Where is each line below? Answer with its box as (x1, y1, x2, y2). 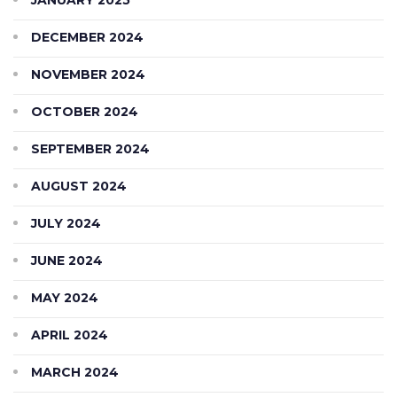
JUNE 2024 (31, 252, 103, 269)
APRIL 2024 (31, 326, 108, 343)
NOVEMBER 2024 (31, 66, 145, 82)
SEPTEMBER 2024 (31, 140, 150, 157)
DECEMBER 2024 (31, 28, 144, 45)
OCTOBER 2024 (31, 103, 138, 120)
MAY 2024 (31, 289, 98, 306)
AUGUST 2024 (31, 177, 127, 194)
